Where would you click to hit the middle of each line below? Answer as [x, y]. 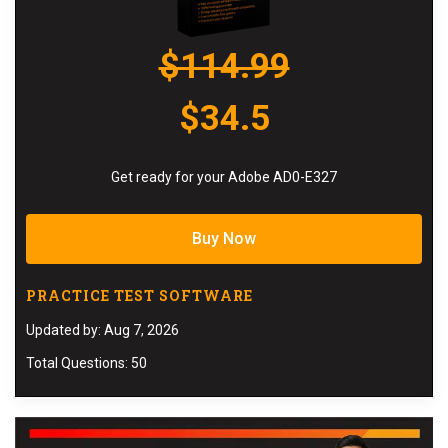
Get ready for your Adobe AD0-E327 [224, 176]
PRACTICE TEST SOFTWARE [139, 295]
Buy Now [224, 238]
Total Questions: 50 [86, 362]
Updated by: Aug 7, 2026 [102, 329]
